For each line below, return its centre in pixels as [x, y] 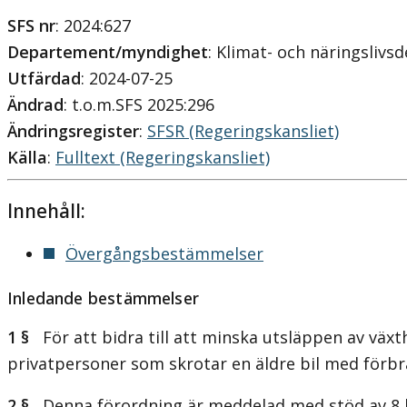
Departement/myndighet [108, 52]
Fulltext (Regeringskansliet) [163, 158]
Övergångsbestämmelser [164, 254]
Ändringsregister [73, 131]
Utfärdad [44, 79]
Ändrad [35, 105]
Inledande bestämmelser [103, 298]
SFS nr [31, 26]
